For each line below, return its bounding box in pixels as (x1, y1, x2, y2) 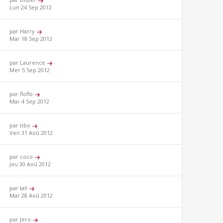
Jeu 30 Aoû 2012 (9, 160, 51, 168)
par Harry (9, 27, 37, 35)
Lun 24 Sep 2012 (9, 3, 52, 11)
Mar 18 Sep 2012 (9, 35, 53, 43)
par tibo (9, 121, 32, 129)
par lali (9, 184, 29, 192)
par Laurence (9, 59, 47, 67)
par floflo (9, 90, 35, 98)
